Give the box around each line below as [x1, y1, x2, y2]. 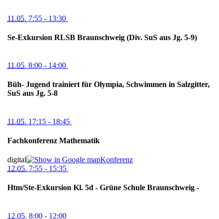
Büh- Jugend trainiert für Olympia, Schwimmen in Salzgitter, [7, 80, 210, 89]
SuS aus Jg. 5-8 [7, 89, 58, 98]
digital [7, 155, 26, 164]
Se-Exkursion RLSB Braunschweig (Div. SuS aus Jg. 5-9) [7, 33, 197, 42]
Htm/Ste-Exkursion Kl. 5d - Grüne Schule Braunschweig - [7, 183, 199, 192]
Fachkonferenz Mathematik [7, 136, 100, 145]
